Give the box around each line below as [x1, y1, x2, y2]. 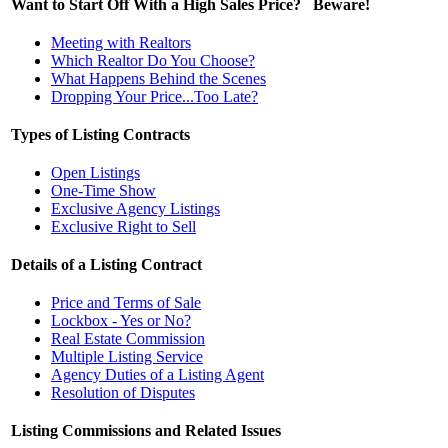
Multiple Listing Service [51, 347, 203, 365]
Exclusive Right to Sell [51, 217, 196, 235]
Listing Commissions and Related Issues [11, 421, 281, 439]
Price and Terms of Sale [51, 293, 201, 311]
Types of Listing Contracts [11, 125, 190, 143]
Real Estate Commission [51, 329, 205, 347]
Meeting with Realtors [51, 33, 191, 51]
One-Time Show [51, 181, 156, 199]
